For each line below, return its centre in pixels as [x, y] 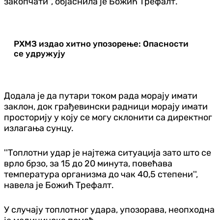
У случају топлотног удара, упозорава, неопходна [109, 209]
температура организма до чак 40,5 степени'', [101, 174]
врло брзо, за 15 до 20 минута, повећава [88, 163]
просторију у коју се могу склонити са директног [108, 117]
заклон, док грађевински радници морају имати [106, 106]
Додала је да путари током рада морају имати [101, 96]
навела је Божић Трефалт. [59, 185]
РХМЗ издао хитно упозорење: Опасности [101, 43]
